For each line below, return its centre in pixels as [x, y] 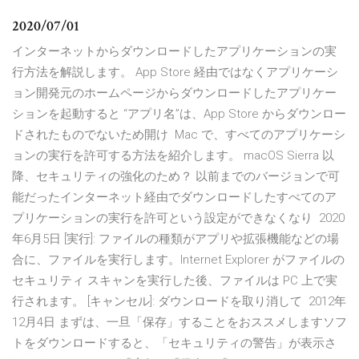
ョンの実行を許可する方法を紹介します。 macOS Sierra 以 [173, 156]
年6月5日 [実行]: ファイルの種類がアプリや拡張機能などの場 [175, 239]
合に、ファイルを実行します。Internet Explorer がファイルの [178, 260]
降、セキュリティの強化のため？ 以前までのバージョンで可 [176, 177]
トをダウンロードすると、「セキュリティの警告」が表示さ [174, 343]
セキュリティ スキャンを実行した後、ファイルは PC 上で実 [175, 281]
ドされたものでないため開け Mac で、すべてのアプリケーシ [179, 135]
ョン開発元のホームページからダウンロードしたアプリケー [174, 93]
